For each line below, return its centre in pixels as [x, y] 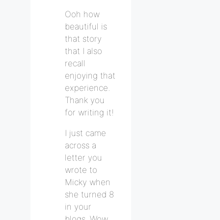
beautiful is [86, 26]
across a [81, 145]
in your [78, 206]
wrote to [81, 170]
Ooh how [82, 14]
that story [83, 39]
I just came [85, 133]
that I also [83, 51]
